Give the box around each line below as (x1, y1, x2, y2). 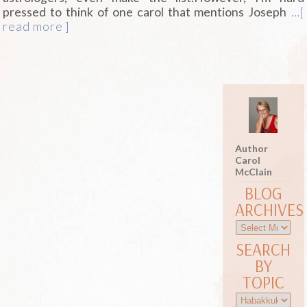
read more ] (3, 19, 70, 34)
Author (234, 143, 268, 155)
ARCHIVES (234, 199, 304, 221)
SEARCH (236, 238, 291, 260)
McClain (234, 166, 272, 178)
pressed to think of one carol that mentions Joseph (3, 4, 287, 19)
